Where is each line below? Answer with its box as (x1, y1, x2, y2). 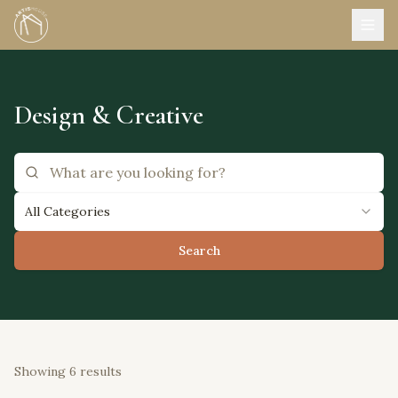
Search (178, 243, 220, 259)
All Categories (25, 203, 110, 219)
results (76, 363, 122, 379)
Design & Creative (14, 99, 203, 131)
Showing (14, 363, 69, 379)
